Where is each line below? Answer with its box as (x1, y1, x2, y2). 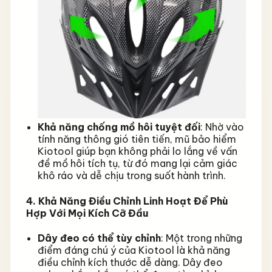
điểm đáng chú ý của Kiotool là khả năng (37, 243, 230, 256)
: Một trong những (160, 231, 242, 244)
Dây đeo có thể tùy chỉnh (37, 231, 161, 244)
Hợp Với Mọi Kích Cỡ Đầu (25, 206, 148, 219)
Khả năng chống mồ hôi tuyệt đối (37, 121, 200, 134)
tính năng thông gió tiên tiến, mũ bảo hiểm (37, 133, 236, 146)
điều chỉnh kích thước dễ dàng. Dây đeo (37, 256, 223, 268)
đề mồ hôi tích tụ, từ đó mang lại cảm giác (37, 157, 237, 170)
